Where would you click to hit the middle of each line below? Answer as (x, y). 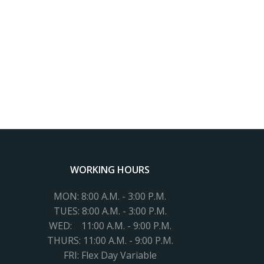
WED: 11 (70, 226)
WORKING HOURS (110, 170)
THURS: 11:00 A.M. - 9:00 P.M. (110, 240)
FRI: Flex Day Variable (110, 255)
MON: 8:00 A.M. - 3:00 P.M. (110, 196)
